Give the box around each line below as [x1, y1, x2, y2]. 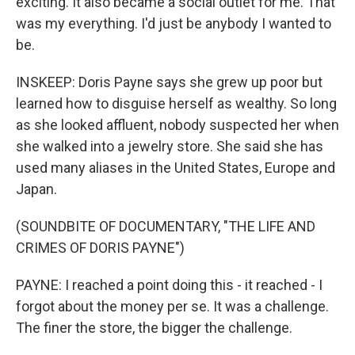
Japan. [16, 181, 57, 197]
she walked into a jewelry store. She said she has [16, 138, 323, 155]
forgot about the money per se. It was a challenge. [16, 298, 329, 315]
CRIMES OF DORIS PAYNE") [16, 239, 185, 256]
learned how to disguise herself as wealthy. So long [16, 95, 337, 112]
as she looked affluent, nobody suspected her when [16, 116, 339, 133]
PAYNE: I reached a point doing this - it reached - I [16, 277, 323, 293]
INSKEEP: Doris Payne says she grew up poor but [16, 74, 323, 90]
